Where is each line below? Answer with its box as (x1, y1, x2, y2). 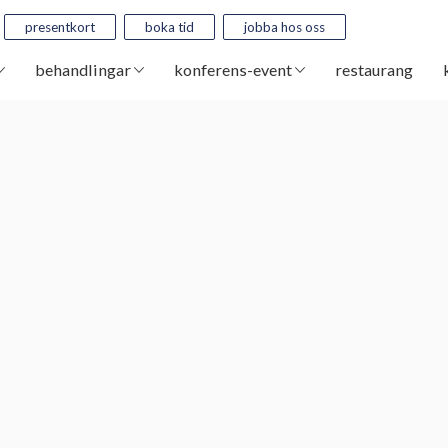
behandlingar (34, 60, 134, 79)
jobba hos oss (244, 19, 325, 35)
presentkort (25, 19, 95, 35)
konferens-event (173, 60, 295, 79)
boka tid (145, 19, 194, 35)
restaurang (334, 60, 413, 79)
